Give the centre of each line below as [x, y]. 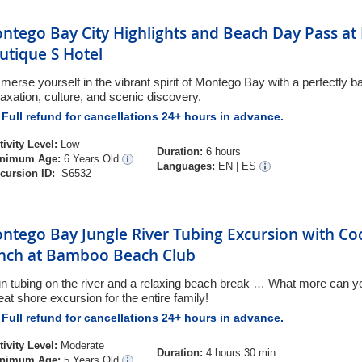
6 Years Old [93, 159]
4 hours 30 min [239, 353]
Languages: [186, 166]
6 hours [222, 152]
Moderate [82, 345]
